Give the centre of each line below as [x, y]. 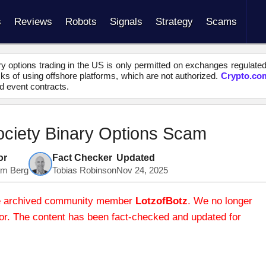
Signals [126, 22]
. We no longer [220, 201]
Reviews [33, 22]
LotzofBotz [161, 201]
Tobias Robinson [84, 170]
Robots [81, 22]
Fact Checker [82, 157]
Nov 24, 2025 [142, 170]
